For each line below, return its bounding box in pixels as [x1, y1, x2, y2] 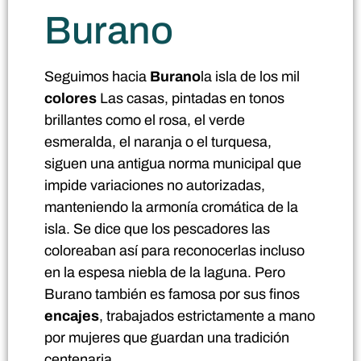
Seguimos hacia [44, 68, 150, 85]
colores [44, 89, 97, 106]
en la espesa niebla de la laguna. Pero [44, 263, 285, 280]
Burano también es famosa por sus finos [44, 285, 300, 302]
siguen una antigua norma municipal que [44, 155, 301, 172]
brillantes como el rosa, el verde [44, 111, 245, 128]
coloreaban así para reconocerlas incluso [44, 242, 305, 259]
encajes [44, 307, 99, 324]
